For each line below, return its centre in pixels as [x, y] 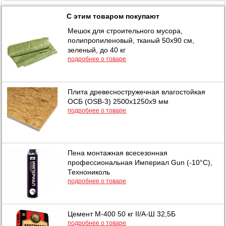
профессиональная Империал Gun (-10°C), [140, 162]
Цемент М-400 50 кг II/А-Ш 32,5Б [122, 214]
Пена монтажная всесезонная [118, 153]
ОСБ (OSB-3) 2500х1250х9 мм [118, 101]
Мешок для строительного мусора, [125, 31]
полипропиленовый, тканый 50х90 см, [131, 40]
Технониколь [89, 172]
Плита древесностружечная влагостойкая [137, 92]
